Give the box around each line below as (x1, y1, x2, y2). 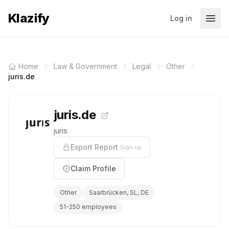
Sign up (120, 144, 142, 151)
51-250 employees (60, 203, 117, 211)
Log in (170, 14, 192, 22)
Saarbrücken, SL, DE (89, 189, 149, 196)
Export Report (71, 143, 118, 151)
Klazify (8, 11, 50, 26)
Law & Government (54, 62, 117, 71)
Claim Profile (71, 164, 116, 173)
